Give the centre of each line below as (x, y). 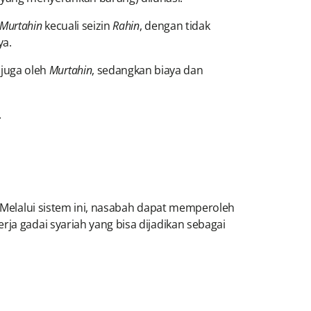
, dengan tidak (175, 26)
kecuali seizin (77, 26)
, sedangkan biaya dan (148, 70)
